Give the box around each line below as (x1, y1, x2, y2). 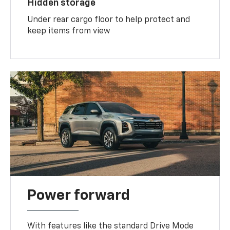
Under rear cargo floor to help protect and (27, 15, 190, 24)
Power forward (27, 188, 130, 203)
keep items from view (27, 27, 110, 35)
